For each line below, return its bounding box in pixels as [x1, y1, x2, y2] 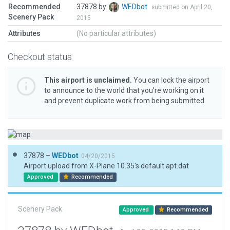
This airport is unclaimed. [44, 76, 132, 84]
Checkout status [8, 51, 72, 62]
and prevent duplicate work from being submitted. [44, 97, 206, 105]
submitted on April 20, [151, 4, 213, 11]
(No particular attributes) [76, 29, 156, 37]
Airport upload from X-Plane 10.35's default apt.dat [24, 162, 189, 170]
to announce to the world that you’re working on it [44, 86, 204, 94]
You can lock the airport [132, 76, 209, 84]
